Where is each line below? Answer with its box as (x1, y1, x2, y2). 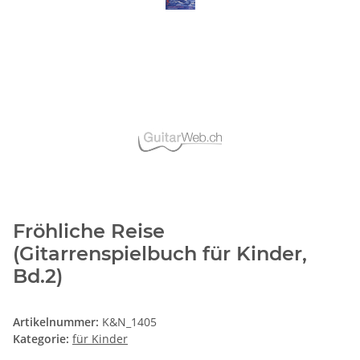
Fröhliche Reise (13, 219, 165, 243)
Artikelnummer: (13, 314, 102, 330)
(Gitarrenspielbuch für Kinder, (13, 242, 307, 266)
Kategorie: (13, 331, 72, 347)
